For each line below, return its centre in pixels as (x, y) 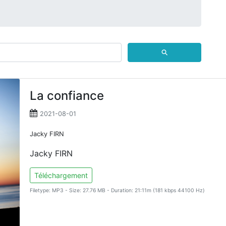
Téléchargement (61, 175)
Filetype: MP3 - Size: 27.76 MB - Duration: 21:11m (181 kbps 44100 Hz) (118, 190)
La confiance (67, 96)
